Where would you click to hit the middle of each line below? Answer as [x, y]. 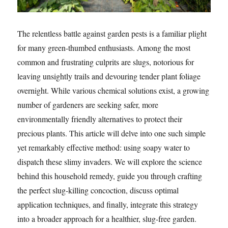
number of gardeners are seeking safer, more [88, 105]
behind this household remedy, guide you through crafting [110, 176]
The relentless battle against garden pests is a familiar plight [112, 34]
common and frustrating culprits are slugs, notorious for [106, 62]
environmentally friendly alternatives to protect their [100, 119]
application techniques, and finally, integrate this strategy [108, 205]
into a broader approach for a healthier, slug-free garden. [107, 219]
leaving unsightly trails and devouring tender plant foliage [109, 76]
